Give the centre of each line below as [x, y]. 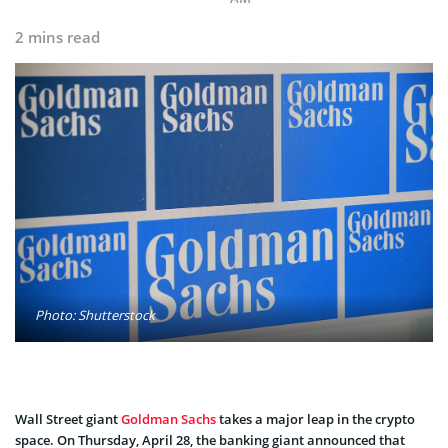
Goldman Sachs [168, 418]
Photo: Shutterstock [95, 314]
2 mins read [57, 36]
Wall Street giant [68, 418]
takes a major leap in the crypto [315, 418]
